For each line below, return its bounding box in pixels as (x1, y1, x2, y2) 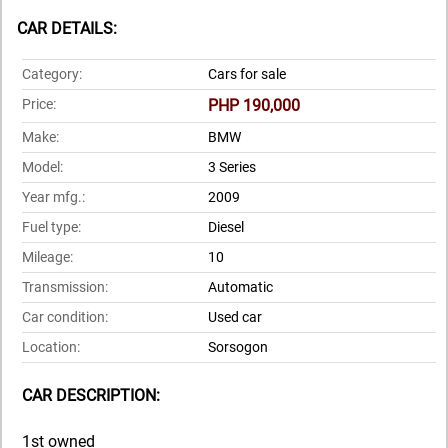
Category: (22, 66, 82, 82)
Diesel (208, 219, 244, 235)
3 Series (208, 159, 256, 175)
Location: (22, 339, 80, 355)
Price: (22, 96, 56, 112)
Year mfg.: (22, 189, 85, 205)
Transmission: (22, 279, 108, 295)
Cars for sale (208, 66, 286, 82)
